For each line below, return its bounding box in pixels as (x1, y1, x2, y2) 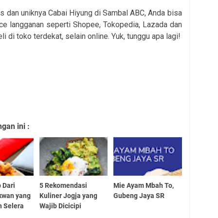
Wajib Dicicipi (39, 202, 81, 210)
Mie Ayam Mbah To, (113, 182, 174, 190)
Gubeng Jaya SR (113, 192, 165, 200)
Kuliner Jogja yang (39, 192, 97, 200)
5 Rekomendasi (39, 182, 87, 190)
